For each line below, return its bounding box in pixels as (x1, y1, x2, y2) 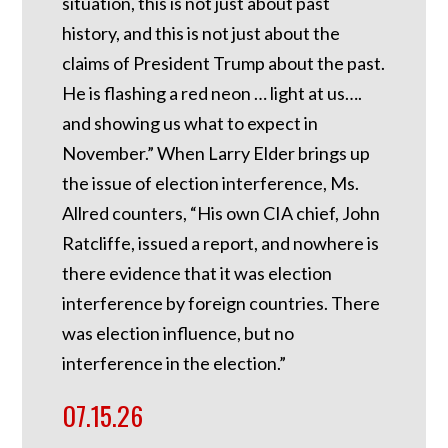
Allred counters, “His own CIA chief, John (62, 202, 381, 225)
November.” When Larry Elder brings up (62, 142, 371, 165)
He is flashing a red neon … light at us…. (62, 82, 363, 105)
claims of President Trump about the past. (62, 52, 386, 75)
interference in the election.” (62, 352, 287, 375)
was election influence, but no (62, 322, 295, 345)
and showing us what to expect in (62, 112, 319, 135)
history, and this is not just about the (62, 22, 341, 45)
